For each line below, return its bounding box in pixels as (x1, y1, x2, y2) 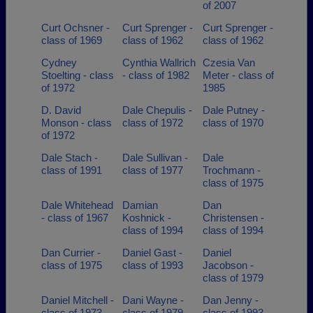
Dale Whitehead (41, 199, 113, 211)
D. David (41, 104, 81, 116)
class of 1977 (122, 164, 183, 176)
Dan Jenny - (203, 294, 259, 306)
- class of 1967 (41, 212, 108, 224)
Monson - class (41, 117, 112, 129)
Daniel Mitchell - (41, 294, 114, 306)
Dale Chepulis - (122, 104, 192, 116)
